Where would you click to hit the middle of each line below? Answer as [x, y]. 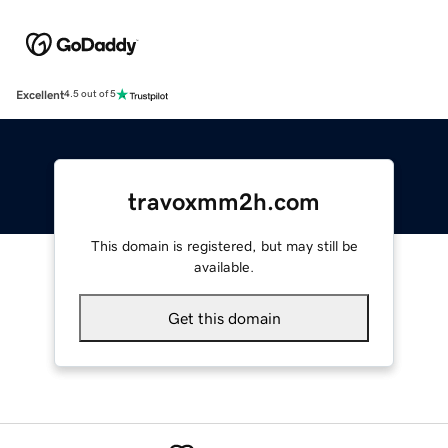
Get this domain [224, 317]
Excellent [40, 94]
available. [224, 266]
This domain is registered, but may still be [224, 245]
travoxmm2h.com [224, 201]
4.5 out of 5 [90, 94]
